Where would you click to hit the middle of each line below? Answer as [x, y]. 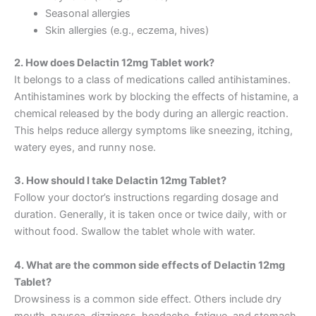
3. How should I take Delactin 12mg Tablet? [120, 181]
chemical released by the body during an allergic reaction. [151, 113]
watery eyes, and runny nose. [85, 147]
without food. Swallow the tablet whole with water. [135, 232]
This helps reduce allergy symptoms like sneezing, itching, [153, 130]
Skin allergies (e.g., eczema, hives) [127, 31]
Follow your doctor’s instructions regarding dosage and [146, 198]
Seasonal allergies [87, 14]
